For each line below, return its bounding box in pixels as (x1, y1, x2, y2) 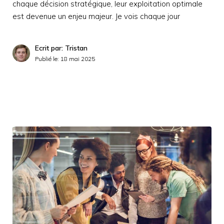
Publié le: (35, 55, 60, 63)
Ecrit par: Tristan (35, 43, 87, 53)
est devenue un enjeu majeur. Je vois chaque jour (12, 11, 180, 21)
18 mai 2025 (60, 55, 95, 63)
